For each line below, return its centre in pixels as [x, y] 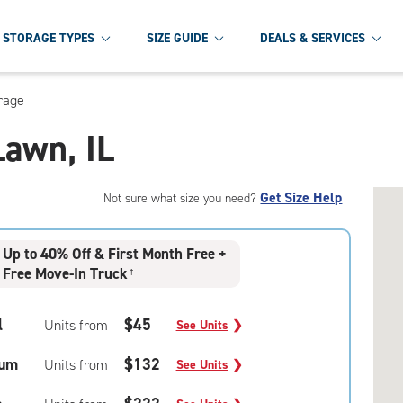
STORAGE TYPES [49, 38]
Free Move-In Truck [66, 273]
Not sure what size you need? [182, 198]
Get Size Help [301, 197]
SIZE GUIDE [177, 38]
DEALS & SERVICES [313, 38]
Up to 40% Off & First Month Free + [115, 254]
